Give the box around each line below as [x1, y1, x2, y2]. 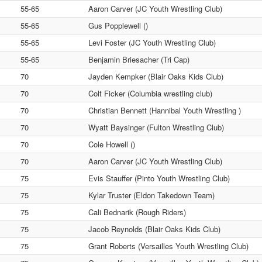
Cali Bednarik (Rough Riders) [88, 206, 186, 218]
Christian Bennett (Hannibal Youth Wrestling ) [88, 105, 241, 116]
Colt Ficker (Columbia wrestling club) [88, 88, 212, 99]
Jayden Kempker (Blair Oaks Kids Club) [88, 71, 223, 82]
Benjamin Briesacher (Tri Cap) [88, 54, 189, 65]
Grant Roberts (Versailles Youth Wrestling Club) [88, 240, 249, 251]
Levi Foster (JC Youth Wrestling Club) [88, 37, 216, 48]
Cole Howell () [88, 139, 135, 150]
